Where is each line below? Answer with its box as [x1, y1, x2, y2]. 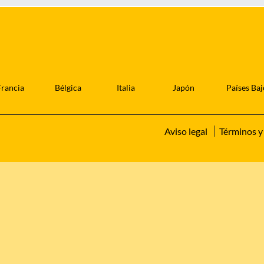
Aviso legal [164, 126, 207, 137]
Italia [116, 82, 135, 93]
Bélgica [55, 82, 82, 93]
